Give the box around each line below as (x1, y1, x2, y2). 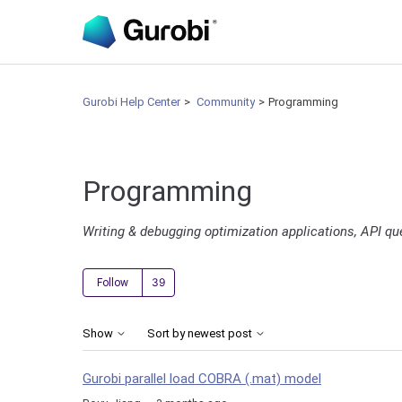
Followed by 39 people (175, 270, 306, 286)
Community (197, 95, 255, 109)
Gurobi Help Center (83, 95, 180, 109)
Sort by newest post (147, 326, 255, 340)
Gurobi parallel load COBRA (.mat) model (83, 371, 321, 387)
